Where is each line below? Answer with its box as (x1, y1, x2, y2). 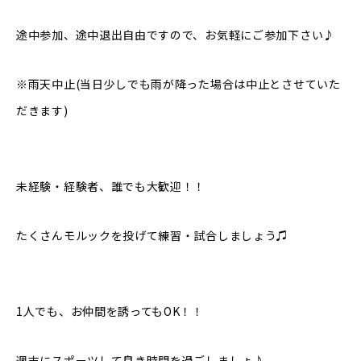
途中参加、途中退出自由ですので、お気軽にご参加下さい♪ (16, 27, 335, 44)
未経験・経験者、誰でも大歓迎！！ (16, 178, 206, 195)
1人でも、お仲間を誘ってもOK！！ (16, 303, 204, 320)
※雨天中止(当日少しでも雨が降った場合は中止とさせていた (16, 76, 341, 93)
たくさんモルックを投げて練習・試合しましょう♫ (16, 227, 289, 244)
